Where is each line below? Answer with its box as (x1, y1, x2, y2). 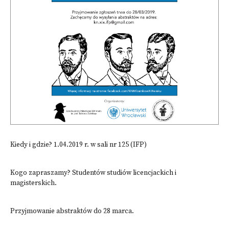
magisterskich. (10, 179, 57, 188)
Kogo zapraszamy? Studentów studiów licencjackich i (10, 169, 176, 177)
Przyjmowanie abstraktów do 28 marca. (10, 207, 134, 216)
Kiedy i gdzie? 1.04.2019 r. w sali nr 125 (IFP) (10, 141, 147, 149)
